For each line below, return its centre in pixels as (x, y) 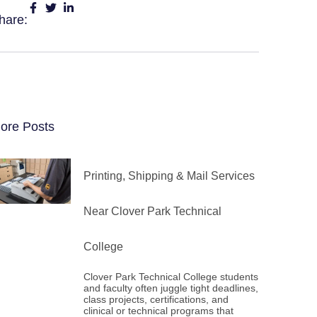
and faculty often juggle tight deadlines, (171, 288)
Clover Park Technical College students (171, 277)
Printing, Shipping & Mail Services (169, 176)
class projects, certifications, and (156, 299)
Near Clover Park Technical (153, 211)
